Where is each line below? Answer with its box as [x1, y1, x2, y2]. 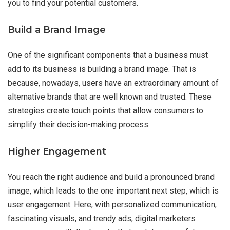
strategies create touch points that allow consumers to [8, 106, 203, 116]
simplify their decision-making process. [8, 120, 150, 130]
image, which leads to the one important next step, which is [8, 186, 219, 196]
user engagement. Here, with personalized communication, [8, 200, 217, 210]
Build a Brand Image [8, 24, 106, 36]
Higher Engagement [8, 146, 106, 158]
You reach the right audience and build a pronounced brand [8, 172, 215, 182]
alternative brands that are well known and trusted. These [8, 92, 212, 102]
